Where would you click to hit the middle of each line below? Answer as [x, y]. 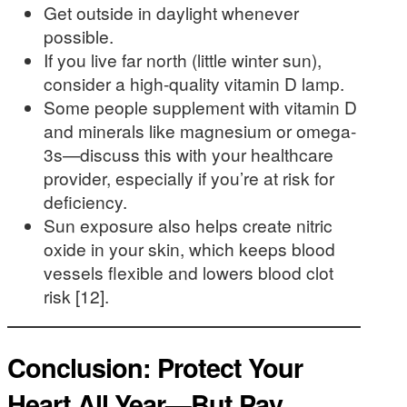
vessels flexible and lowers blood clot [189, 272]
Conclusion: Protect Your [155, 367]
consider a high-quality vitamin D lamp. [194, 83]
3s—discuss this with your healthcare [189, 154]
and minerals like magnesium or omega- [200, 130]
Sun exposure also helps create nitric [188, 224]
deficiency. [85, 201]
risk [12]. [76, 295]
